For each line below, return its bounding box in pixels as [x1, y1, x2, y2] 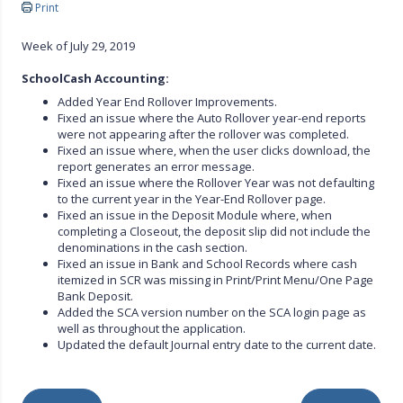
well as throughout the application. [58, 320, 246, 337]
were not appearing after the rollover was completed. [58, 126, 350, 143]
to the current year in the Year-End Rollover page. [58, 191, 327, 208]
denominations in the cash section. [58, 239, 248, 256]
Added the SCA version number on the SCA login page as [58, 304, 367, 321]
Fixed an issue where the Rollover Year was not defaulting [58, 175, 375, 192]
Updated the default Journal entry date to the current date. [58, 336, 377, 354]
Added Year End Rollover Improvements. [58, 94, 278, 111]
